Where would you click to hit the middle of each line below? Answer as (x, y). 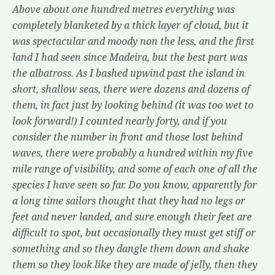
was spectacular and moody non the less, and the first (133, 41)
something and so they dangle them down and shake (131, 249)
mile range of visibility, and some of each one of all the (135, 169)
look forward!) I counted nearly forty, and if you (120, 121)
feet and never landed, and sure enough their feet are (132, 217)
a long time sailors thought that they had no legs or (129, 201)
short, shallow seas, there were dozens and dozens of (131, 89)
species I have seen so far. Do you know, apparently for (134, 185)
